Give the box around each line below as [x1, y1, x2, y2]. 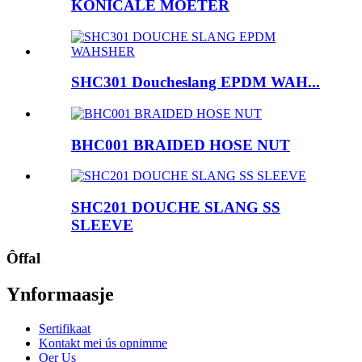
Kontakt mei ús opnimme [39, 335, 167, 350]
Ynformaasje [6, 283, 114, 305]
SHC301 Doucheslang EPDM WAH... [71, 74, 320, 91]
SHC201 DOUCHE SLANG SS [71, 199, 280, 217]
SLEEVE [71, 217, 133, 234]
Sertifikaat [39, 321, 90, 335]
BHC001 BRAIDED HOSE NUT [71, 136, 290, 154]
